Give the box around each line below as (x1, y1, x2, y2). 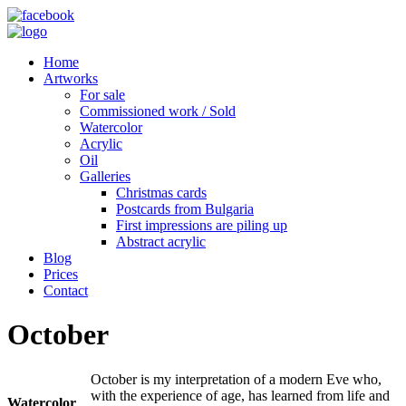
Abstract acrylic (116, 234, 206, 249)
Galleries (80, 169, 130, 184)
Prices (43, 266, 78, 282)
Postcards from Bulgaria (116, 201, 254, 217)
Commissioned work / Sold (80, 103, 236, 119)
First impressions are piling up (116, 217, 287, 233)
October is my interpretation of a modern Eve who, (91, 371, 382, 387)
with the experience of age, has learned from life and (91, 387, 390, 403)
